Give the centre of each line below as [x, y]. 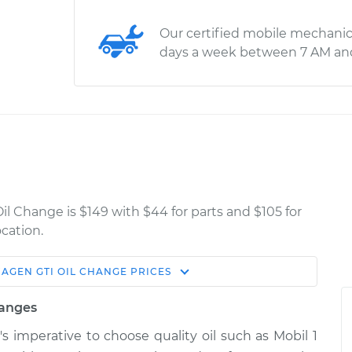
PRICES [149, 271]
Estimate [80, 277]
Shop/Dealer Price [207, 277]
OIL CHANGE [92, 271]
